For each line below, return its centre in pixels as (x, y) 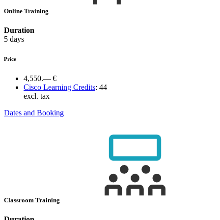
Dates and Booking (34, 113)
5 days (14, 39)
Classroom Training (33, 200)
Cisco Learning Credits (59, 87)
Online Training (27, 11)
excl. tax (37, 96)
